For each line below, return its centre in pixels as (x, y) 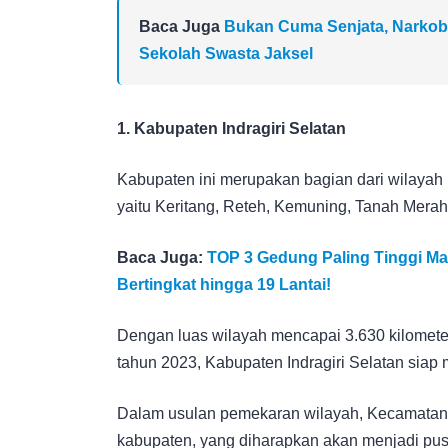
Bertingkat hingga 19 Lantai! (224, 284)
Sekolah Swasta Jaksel (226, 53)
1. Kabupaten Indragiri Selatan (231, 128)
